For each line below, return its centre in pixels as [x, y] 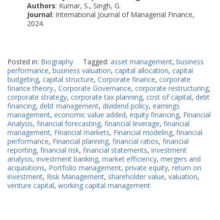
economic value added [90, 115]
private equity [147, 168]
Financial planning [81, 141]
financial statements [115, 150]
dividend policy [126, 106]
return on [187, 168]
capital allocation [142, 71]
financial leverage [132, 124]
